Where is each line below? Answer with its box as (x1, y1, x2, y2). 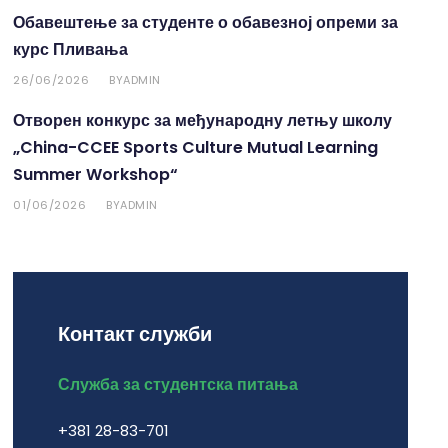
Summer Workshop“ (13, 162, 179, 186)
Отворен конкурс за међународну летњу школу (13, 108, 393, 132)
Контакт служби (58, 319, 213, 348)
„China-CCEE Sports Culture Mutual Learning (13, 135, 379, 159)
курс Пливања (13, 37, 129, 61)
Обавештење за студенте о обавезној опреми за (13, 10, 399, 34)
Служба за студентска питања (58, 372, 299, 396)
